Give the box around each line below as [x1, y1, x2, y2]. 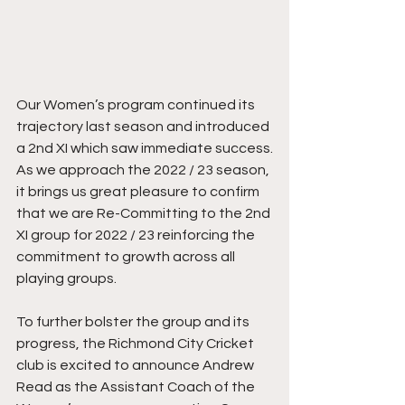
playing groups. [16, 271, 117, 287]
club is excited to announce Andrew [16, 358, 257, 373]
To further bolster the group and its [16, 315, 252, 330]
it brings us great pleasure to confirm [16, 184, 262, 200]
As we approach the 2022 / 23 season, [16, 163, 272, 178]
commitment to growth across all [16, 250, 238, 265]
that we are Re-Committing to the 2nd [16, 206, 273, 221]
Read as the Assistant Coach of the [16, 380, 258, 395]
